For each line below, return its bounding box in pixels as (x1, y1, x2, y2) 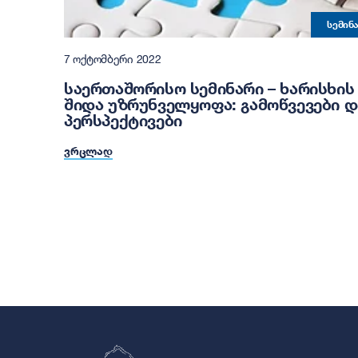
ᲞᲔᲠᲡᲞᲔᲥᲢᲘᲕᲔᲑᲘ (64, 110, 182, 130)
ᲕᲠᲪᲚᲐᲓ (64, 144, 113, 158)
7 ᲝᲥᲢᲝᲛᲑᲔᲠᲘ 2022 (64, 52, 161, 66)
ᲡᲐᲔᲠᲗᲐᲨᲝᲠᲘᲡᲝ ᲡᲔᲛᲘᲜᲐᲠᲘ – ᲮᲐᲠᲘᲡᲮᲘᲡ (64, 78, 355, 98)
